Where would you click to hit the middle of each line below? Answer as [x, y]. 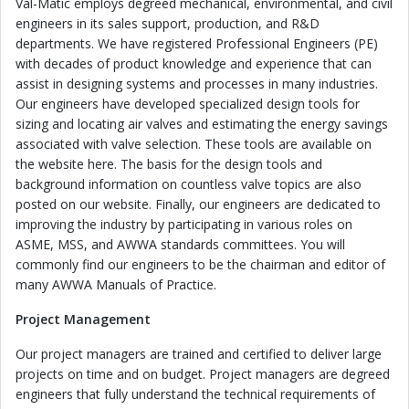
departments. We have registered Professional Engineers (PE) [197, 43]
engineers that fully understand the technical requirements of [195, 394]
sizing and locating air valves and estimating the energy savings [202, 124]
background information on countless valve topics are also [189, 184]
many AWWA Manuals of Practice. [116, 284]
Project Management [83, 319]
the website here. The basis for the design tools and [169, 164]
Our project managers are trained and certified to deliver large [199, 354]
